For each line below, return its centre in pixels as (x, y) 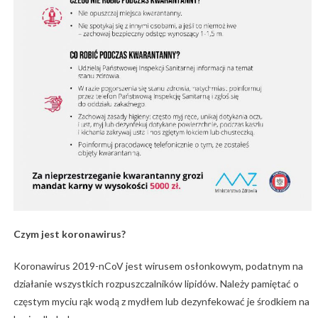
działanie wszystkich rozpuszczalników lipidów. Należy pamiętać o (156, 283)
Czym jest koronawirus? (69, 234)
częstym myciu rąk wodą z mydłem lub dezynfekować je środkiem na (161, 301)
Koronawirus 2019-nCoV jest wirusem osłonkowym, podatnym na (158, 265)
